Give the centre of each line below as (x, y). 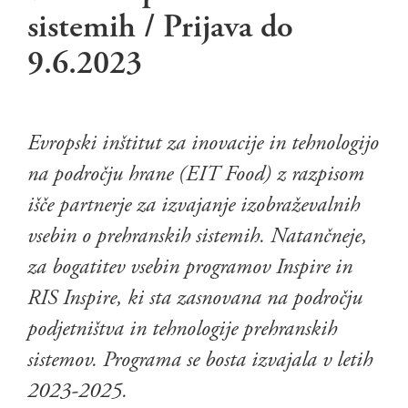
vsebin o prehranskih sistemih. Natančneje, (197, 236)
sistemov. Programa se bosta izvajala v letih (200, 360)
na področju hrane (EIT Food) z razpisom (196, 174)
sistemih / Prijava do (160, 27)
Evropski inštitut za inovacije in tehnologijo (203, 143)
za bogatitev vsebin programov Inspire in (190, 267)
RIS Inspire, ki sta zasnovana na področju (195, 298)
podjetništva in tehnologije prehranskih (182, 329)
